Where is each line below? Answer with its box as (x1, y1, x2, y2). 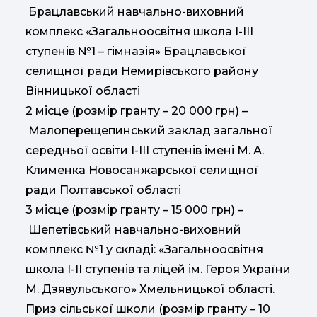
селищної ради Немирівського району (25, 64, 258, 78)
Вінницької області (25, 83, 140, 98)
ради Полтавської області (25, 183, 181, 197)
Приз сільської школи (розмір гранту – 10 (25, 301, 270, 316)
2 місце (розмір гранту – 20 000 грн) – (25, 103, 248, 117)
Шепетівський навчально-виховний (25, 222, 241, 236)
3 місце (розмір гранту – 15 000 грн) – (25, 202, 243, 217)
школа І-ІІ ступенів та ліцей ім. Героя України (25, 262, 291, 276)
